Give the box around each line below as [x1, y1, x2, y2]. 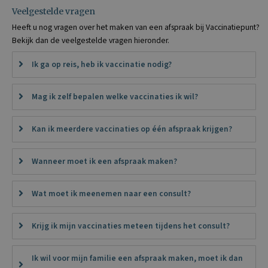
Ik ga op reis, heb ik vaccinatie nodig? [32, 58, 172, 70]
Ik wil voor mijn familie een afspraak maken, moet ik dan [32, 252, 243, 264]
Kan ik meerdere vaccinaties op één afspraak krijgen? [32, 123, 232, 135]
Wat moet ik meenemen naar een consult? [32, 187, 191, 199]
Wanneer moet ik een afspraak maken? [32, 155, 177, 167]
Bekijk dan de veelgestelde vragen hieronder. [12, 34, 169, 46]
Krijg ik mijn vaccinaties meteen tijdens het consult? [32, 220, 230, 232]
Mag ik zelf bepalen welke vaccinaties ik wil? [32, 90, 198, 102]
